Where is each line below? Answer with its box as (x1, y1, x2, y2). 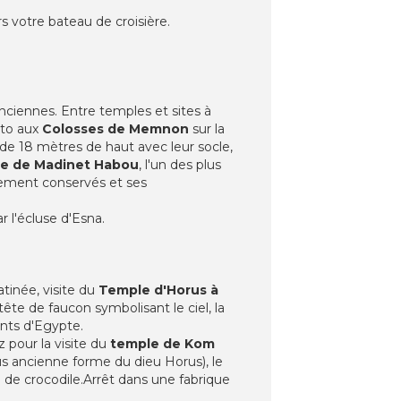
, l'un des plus (139, 156, 221, 173)
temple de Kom (110, 335, 215, 352)
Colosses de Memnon (42, 120, 192, 137)
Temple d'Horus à (98, 281, 218, 298)
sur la (192, 120, 225, 137)
